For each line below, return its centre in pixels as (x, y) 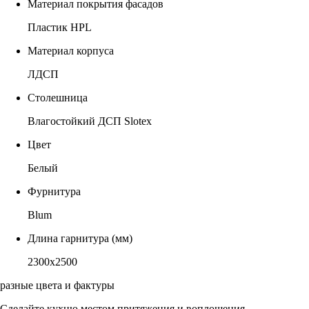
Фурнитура (54, 191)
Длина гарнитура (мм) (80, 238)
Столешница (58, 97)
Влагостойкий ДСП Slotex (90, 121)
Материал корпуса (71, 50)
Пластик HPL (60, 27)
